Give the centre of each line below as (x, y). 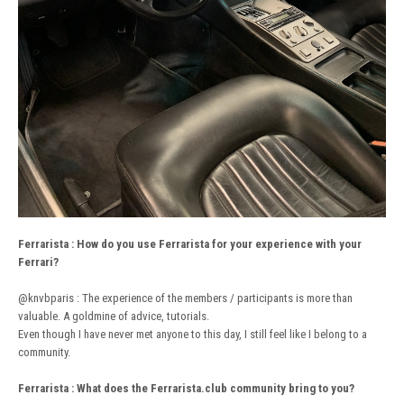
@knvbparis (46, 298)
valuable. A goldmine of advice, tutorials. (114, 316)
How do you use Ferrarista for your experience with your (219, 243)
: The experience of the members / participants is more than (213, 298)
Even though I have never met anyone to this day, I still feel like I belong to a (193, 334)
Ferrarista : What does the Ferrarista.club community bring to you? (186, 388)
